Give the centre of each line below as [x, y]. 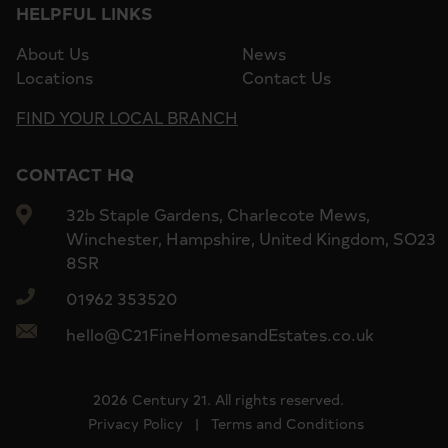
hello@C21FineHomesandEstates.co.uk [220, 333]
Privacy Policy [135, 423]
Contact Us [286, 76]
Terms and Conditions [287, 423]
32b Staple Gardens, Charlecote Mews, [218, 213]
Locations [54, 76]
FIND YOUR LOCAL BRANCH [127, 116]
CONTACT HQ [75, 173]
